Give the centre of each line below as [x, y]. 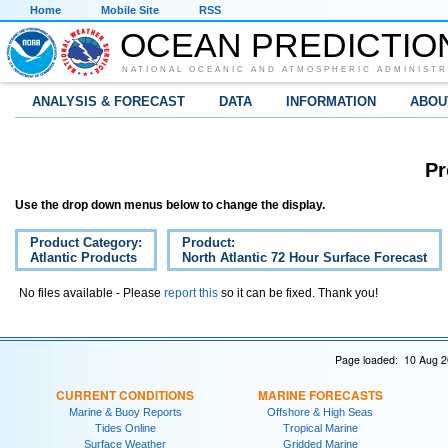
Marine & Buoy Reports [125, 411]
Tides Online [125, 427]
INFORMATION [331, 101]
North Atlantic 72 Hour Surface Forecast [304, 258]
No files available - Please [91, 293]
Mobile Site [130, 10]
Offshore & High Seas [320, 411]
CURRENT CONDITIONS [125, 394]
